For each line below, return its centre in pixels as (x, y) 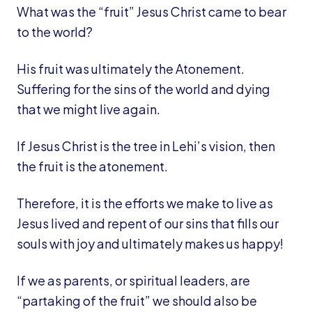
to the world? (55, 32)
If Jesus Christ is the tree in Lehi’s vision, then (146, 146)
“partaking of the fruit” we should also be (137, 301)
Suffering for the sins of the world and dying (143, 89)
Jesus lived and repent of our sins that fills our (148, 223)
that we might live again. (88, 109)
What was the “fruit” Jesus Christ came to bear (151, 11)
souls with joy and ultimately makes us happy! (150, 243)
